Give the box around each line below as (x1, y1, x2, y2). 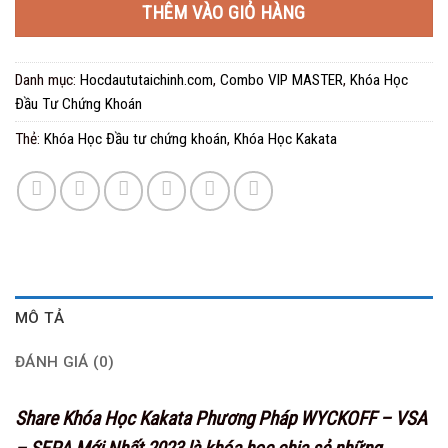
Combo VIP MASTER (220, 70, 343, 89)
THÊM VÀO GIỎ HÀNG (142, 2, 306, 25)
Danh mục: (15, 70, 80, 89)
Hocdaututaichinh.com (80, 70, 213, 89)
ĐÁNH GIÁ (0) (15, 353, 115, 372)
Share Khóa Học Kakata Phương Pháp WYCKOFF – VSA (15, 406, 427, 430)
